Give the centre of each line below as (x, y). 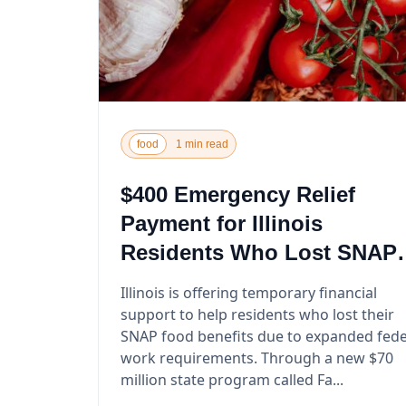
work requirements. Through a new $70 (190, 358)
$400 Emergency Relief (237, 194)
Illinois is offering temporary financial (248, 292)
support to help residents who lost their (257, 314)
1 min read (202, 144)
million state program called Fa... (232, 379)
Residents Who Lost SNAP (258, 252)
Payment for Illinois (221, 223)
